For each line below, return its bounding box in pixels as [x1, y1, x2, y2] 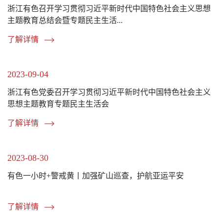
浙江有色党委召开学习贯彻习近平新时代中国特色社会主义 [7, 88, 211, 96]
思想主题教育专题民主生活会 [7, 99, 109, 108]
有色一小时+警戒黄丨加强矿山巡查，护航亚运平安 [7, 171, 184, 180]
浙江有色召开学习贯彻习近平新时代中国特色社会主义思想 [7, 4, 211, 13]
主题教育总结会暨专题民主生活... [7, 16, 123, 24]
